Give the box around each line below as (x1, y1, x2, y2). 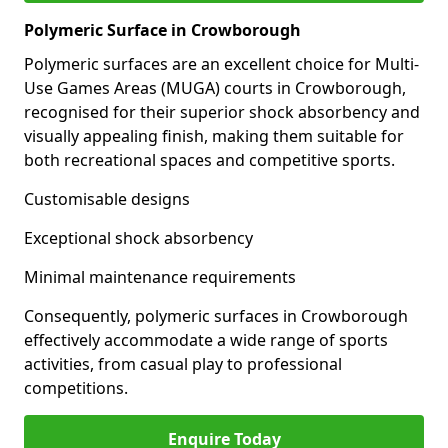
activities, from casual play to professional (24, 353, 342, 375)
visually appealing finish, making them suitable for (24, 125, 404, 147)
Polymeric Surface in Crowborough (24, 19, 301, 41)
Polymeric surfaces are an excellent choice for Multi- (24, 53, 419, 75)
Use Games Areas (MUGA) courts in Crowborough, (24, 77, 406, 99)
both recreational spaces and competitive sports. (24, 149, 395, 171)
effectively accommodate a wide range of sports (24, 329, 388, 351)
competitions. (24, 377, 128, 399)
